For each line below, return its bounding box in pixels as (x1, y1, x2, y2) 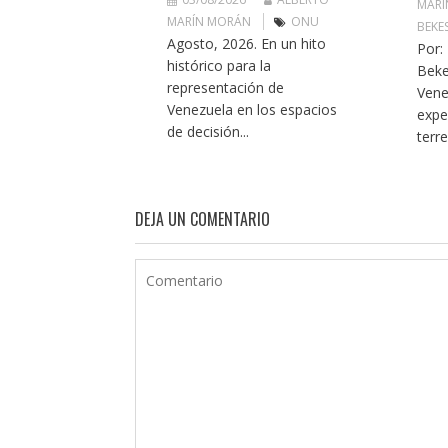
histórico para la (166, 56, 271, 76)
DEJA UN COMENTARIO (134, 207, 270, 232)
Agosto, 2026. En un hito (166, 34, 326, 54)
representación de (166, 78, 284, 98)
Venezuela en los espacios (166, 100, 337, 120)
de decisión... (166, 122, 249, 142)
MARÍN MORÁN (166, 13, 251, 31)
